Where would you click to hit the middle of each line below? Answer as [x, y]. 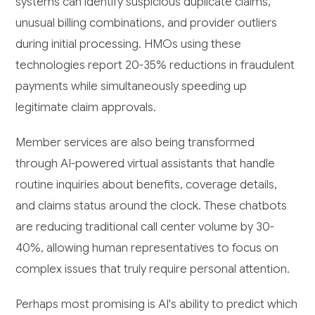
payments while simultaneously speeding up [131, 86]
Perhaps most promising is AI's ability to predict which [157, 304]
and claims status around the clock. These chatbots [152, 206]
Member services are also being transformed [135, 143]
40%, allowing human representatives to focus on [147, 248]
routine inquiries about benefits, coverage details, [147, 185]
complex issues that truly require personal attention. [153, 269]
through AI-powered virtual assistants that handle [146, 164]
